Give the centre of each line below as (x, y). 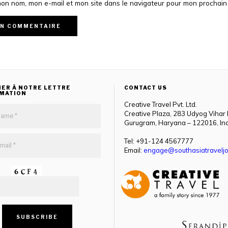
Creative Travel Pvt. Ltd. (161, 105)
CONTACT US (146, 88)
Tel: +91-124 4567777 (159, 141)
